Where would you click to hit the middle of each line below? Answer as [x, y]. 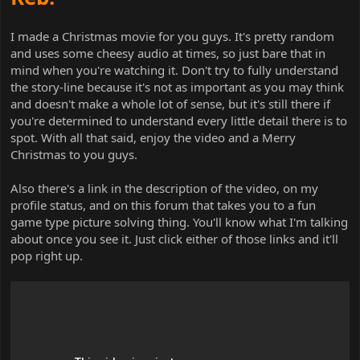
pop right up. [47, 255]
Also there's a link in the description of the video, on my [164, 188]
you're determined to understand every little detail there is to [179, 120]
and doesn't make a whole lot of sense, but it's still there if [170, 103]
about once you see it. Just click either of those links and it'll [174, 238]
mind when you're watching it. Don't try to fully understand [174, 70]
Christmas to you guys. [74, 154]
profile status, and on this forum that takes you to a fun [163, 205]
